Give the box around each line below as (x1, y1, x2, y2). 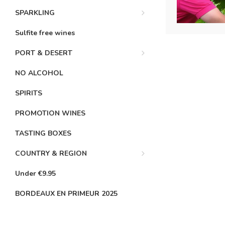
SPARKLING (15, 8, 55, 18)
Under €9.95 (15, 169, 56, 178)
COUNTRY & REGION (15, 149, 87, 158)
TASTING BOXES (15, 129, 71, 138)
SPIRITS (15, 88, 42, 98)
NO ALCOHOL (15, 68, 63, 78)
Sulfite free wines (15, 28, 75, 38)
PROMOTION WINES (15, 108, 85, 118)
